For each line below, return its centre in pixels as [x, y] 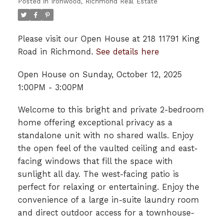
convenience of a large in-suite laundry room [108, 200]
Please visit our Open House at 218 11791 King [109, 39]
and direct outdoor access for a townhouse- [106, 213]
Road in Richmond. [57, 52]
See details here [127, 52]
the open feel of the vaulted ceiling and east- [108, 149]
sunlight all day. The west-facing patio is [98, 174]
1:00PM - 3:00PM [51, 87]
